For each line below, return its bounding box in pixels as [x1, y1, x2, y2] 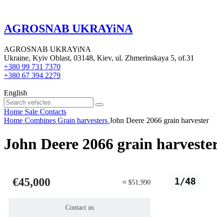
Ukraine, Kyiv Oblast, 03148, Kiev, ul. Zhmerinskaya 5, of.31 [4, 53, 194, 62]
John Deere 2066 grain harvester [109, 116, 209, 124]
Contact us [65, 204, 94, 212]
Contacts [40, 107, 66, 116]
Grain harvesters [58, 116, 108, 124]
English [4, 88, 27, 97]
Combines [25, 116, 56, 124]
